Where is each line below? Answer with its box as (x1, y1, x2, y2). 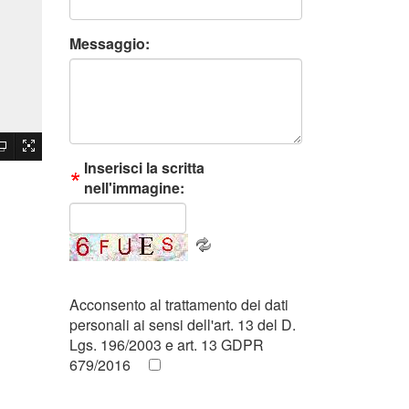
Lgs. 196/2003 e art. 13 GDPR (69, 334, 264, 356)
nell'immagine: (84, 177, 184, 199)
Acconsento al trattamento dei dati (69, 294, 288, 316)
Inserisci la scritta (84, 157, 204, 179)
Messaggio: (69, 33, 150, 55)
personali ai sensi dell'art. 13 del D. (69, 314, 296, 336)
